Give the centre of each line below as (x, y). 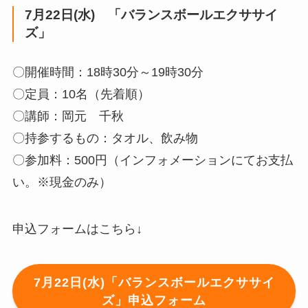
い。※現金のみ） (62, 182)
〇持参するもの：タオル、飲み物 (105, 138)
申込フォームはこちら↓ (77, 229)
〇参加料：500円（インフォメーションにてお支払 (152, 160)
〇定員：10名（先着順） (81, 94)
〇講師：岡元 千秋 (68, 116)
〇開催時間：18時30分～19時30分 (108, 72)
